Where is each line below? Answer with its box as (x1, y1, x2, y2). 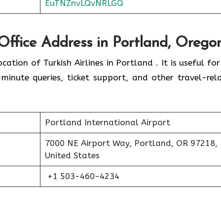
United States (44, 150, 100, 160)
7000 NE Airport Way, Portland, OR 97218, (44, 138, 218, 148)
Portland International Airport (44, 117, 170, 127)
